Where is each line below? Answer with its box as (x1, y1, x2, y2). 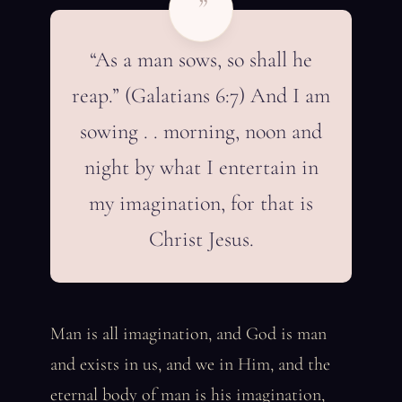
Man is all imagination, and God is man (50, 323, 327, 345)
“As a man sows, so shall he (90, 47, 312, 73)
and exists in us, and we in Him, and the (50, 354, 330, 375)
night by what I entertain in (83, 154, 319, 180)
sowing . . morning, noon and (80, 118, 322, 144)
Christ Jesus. (148, 226, 254, 252)
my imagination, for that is (89, 190, 313, 216)
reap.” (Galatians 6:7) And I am (72, 83, 330, 109)
